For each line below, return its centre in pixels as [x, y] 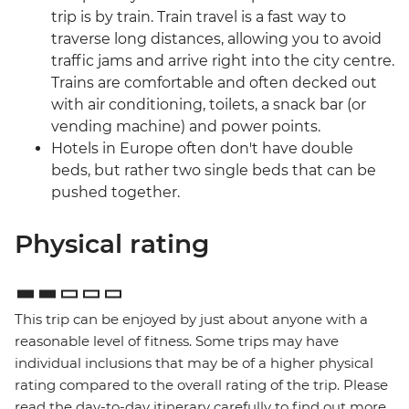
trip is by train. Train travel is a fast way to [199, 17]
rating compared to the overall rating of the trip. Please [201, 385]
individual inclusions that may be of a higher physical [194, 363]
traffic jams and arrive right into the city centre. [223, 61]
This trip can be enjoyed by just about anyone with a [191, 320]
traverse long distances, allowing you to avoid [216, 39]
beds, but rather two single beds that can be [214, 171]
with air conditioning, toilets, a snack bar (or [209, 105]
